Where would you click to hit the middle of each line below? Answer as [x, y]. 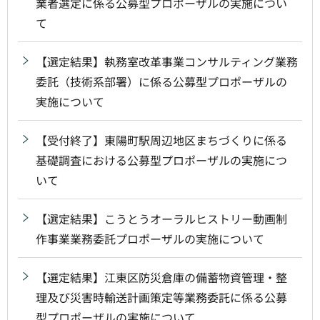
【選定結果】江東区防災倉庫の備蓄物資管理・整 [161, 277]
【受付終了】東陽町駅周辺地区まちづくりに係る [161, 140]
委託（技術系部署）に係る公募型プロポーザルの [161, 81]
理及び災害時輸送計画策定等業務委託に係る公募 [161, 297]
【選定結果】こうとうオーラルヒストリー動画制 [161, 218]
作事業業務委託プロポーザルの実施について [150, 238]
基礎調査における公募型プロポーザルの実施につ [161, 160]
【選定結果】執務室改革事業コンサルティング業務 [167, 61]
